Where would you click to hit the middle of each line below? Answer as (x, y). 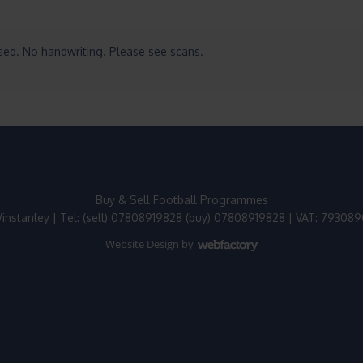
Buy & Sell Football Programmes (181, 199)
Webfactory (228, 260)
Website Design (142, 243)
